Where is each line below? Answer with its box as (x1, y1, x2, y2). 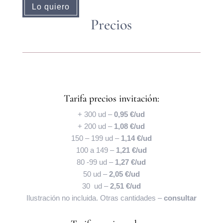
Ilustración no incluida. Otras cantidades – (26, 193, 164, 202)
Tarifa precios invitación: (63, 92, 159, 105)
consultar (163, 193, 197, 202)
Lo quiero (31, 2, 70, 11)
